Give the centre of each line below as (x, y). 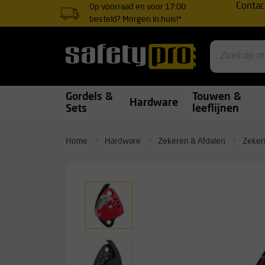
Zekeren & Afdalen (192, 141)
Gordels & (89, 97)
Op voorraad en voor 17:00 (138, 7)
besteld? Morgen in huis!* (136, 19)
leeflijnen (215, 109)
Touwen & (216, 97)
